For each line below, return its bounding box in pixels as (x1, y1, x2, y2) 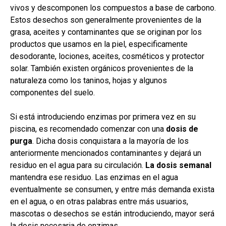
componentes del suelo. (10, 88, 97, 98)
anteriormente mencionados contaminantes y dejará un (10, 148, 201, 158)
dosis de (166, 124, 198, 134)
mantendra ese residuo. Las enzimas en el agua (10, 173, 178, 183)
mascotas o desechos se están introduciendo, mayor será (10, 209, 214, 219)
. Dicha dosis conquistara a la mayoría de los (32, 136, 189, 146)
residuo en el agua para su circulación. (10, 160, 145, 171)
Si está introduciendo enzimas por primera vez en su (10, 112, 196, 122)
